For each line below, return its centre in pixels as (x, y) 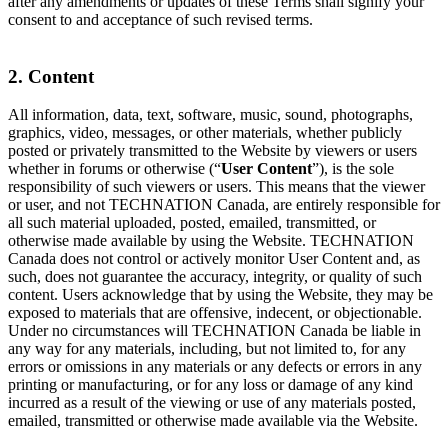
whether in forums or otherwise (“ (114, 169)
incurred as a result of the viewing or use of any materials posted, (212, 403)
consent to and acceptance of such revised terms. (160, 19)
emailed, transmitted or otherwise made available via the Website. (213, 421)
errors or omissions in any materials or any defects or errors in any (215, 367)
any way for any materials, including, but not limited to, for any (207, 349)
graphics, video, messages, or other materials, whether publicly (205, 133)
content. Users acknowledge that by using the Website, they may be (220, 295)
